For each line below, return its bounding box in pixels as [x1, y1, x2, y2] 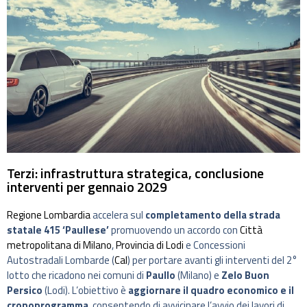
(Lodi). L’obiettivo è [42, 282, 128, 299]
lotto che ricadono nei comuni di [7, 267, 146, 284]
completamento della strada [145, 207, 280, 223]
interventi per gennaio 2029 [7, 176, 167, 198]
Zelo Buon [221, 267, 269, 284]
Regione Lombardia [7, 207, 90, 223]
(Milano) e [175, 267, 221, 284]
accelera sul [90, 207, 145, 223]
